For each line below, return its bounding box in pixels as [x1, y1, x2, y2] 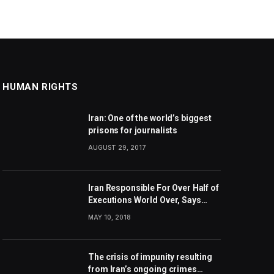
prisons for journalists [88, 125, 178, 136]
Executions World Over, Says [88, 194, 201, 205]
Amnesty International [88, 207, 176, 217]
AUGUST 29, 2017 [88, 144, 147, 152]
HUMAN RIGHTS [2, 81, 78, 93]
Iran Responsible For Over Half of [88, 182, 219, 193]
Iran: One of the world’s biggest [88, 113, 212, 124]
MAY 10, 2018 [88, 213, 131, 221]
